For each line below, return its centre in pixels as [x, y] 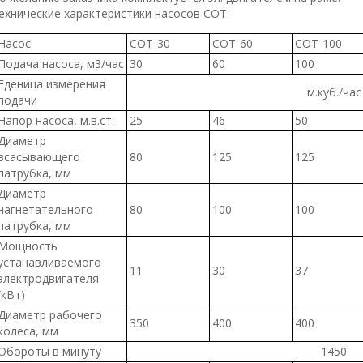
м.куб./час [334, 92]
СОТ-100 [318, 43]
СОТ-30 [150, 43]
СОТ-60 [233, 43]
